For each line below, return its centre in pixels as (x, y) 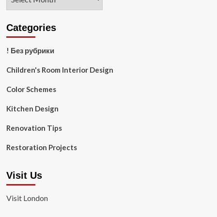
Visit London (27, 198)
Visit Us (24, 175)
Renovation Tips (34, 128)
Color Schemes (31, 89)
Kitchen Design (32, 108)
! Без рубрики (30, 50)
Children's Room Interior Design (60, 70)
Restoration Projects (41, 147)
